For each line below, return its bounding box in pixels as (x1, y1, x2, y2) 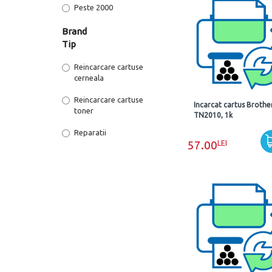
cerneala (74, 73, 104, 82)
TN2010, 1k (194, 111, 233, 119)
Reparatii (74, 128, 106, 137)
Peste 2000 (74, 3, 113, 12)
